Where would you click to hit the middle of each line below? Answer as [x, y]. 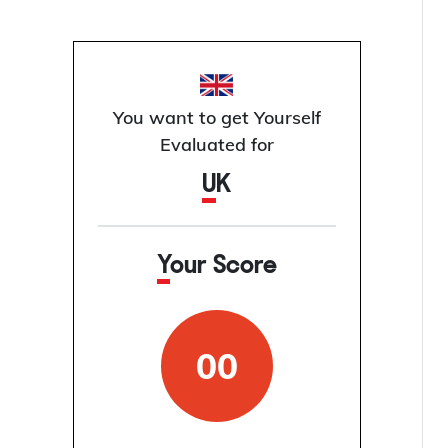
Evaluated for [216, 145]
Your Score [223, 267]
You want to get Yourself [216, 118]
